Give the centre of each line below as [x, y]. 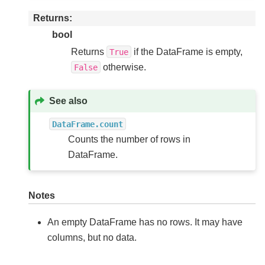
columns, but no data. [92, 237]
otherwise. [123, 67]
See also [69, 101]
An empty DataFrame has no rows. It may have [145, 222]
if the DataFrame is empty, [187, 51]
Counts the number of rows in [130, 139]
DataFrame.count [88, 124]
